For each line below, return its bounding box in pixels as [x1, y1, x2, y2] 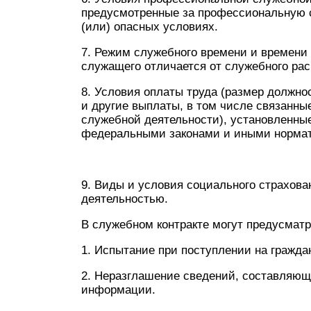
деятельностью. [81, 192, 168, 205]
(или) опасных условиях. [81, 20, 218, 33]
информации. [81, 283, 155, 296]
